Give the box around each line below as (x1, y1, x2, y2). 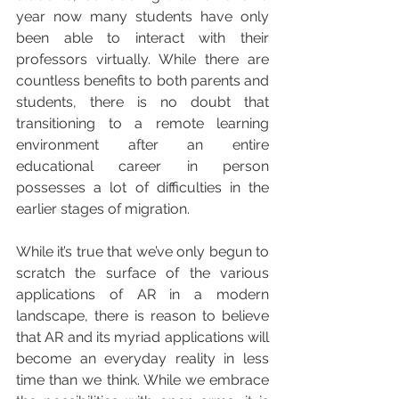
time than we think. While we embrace (16, 370, 269, 388)
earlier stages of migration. (16, 199, 190, 217)
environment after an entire (16, 135, 269, 153)
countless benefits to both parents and (16, 71, 269, 89)
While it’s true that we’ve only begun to (16, 242, 269, 260)
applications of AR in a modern (16, 285, 269, 303)
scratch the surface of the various (16, 264, 269, 281)
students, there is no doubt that (16, 93, 269, 110)
